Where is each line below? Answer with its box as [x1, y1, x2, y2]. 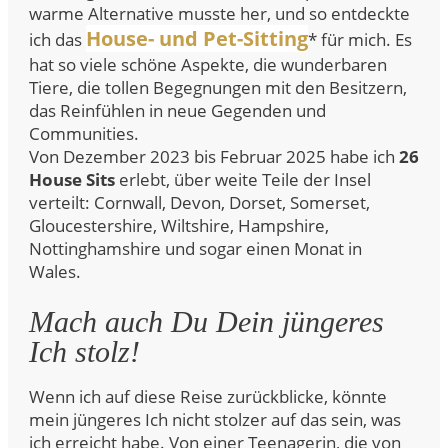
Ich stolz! [29, 335, 140, 368]
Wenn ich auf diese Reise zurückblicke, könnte [29, 385, 387, 408]
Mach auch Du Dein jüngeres [29, 305, 384, 338]
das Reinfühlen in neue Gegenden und [29, 99, 326, 122]
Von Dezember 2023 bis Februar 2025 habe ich [29, 145, 399, 168]
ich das [29, 28, 86, 51]
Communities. [29, 122, 139, 145]
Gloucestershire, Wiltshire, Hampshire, [29, 214, 329, 237]
